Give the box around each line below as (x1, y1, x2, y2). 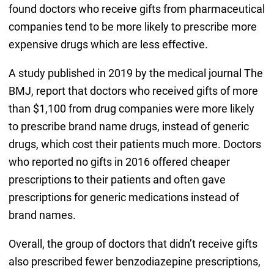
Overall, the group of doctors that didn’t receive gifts (8, 237, 257, 251)
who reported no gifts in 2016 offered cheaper (8, 155, 230, 169)
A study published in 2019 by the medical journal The (8, 67, 263, 80)
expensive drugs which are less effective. (8, 38, 208, 51)
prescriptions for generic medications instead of (8, 191, 239, 204)
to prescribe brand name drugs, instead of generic (8, 120, 249, 133)
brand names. (8, 209, 76, 222)
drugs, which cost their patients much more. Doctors (8, 138, 261, 151)
